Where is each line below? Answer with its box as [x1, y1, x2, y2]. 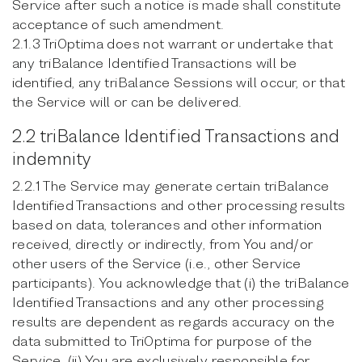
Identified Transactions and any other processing [12, 293, 324, 310]
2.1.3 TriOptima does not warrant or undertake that [12, 35, 333, 52]
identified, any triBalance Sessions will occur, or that [12, 74, 345, 90]
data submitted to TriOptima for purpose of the [12, 332, 313, 349]
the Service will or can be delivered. [12, 93, 242, 110]
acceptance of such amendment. [12, 15, 225, 32]
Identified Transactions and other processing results [12, 196, 346, 213]
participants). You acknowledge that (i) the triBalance [12, 274, 350, 291]
